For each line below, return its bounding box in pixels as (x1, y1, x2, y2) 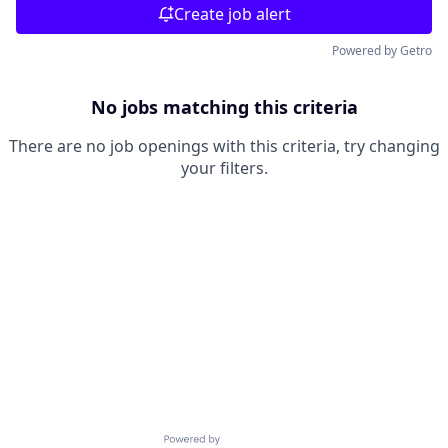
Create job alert (173, 3, 291, 25)
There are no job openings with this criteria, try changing (8, 135, 440, 157)
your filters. (180, 157, 268, 179)
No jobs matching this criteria (90, 95, 358, 119)
